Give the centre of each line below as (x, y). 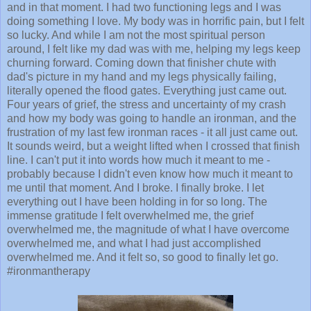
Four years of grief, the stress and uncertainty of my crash (146, 104)
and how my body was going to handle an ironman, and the (152, 118)
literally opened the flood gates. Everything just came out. (147, 90)
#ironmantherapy (49, 271)
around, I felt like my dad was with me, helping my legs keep (154, 49)
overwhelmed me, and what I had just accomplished (134, 243)
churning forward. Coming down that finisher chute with (142, 62)
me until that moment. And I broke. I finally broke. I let (135, 187)
